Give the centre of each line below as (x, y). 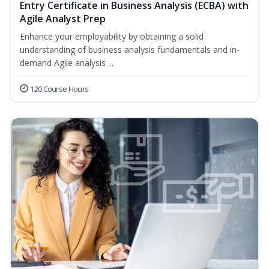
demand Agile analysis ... (67, 63)
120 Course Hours (59, 89)
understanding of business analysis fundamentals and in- (130, 50)
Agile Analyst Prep (63, 19)
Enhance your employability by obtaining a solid (112, 37)
